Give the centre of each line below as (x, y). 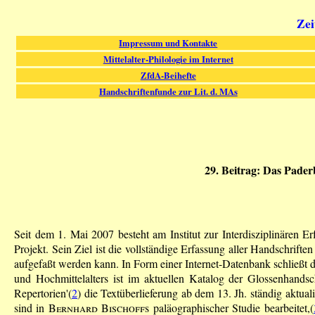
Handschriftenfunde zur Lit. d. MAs (168, 91)
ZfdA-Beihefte (168, 75)
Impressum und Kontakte (168, 43)
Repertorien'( (43, 292)
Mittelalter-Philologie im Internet (168, 59)
